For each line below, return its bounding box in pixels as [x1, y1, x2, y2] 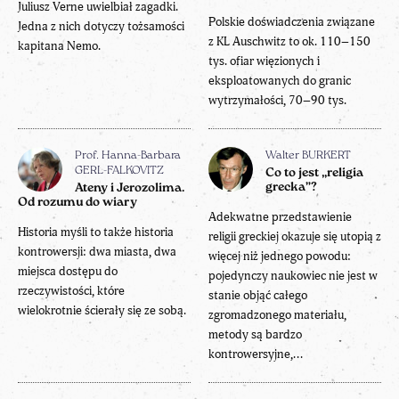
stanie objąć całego [208, 288, 307, 303]
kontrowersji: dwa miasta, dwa [18, 244, 176, 259]
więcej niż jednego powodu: [208, 248, 351, 264]
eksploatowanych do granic [208, 73, 351, 88]
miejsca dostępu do [18, 264, 118, 279]
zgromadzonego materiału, [208, 307, 346, 322]
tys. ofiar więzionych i [208, 53, 320, 69]
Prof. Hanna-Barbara [75, 151, 181, 161]
